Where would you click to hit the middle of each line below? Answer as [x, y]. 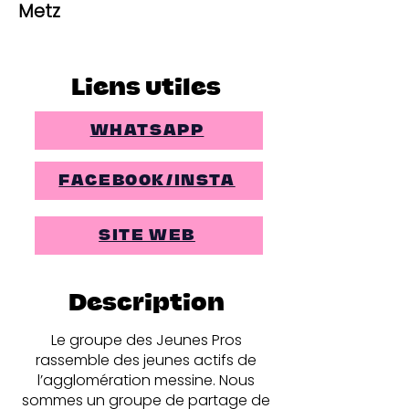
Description [146, 304]
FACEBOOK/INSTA [147, 180]
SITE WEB [147, 235]
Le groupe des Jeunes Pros [146, 340]
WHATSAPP [147, 130]
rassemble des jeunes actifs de [146, 360]
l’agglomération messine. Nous [146, 380]
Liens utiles [146, 88]
